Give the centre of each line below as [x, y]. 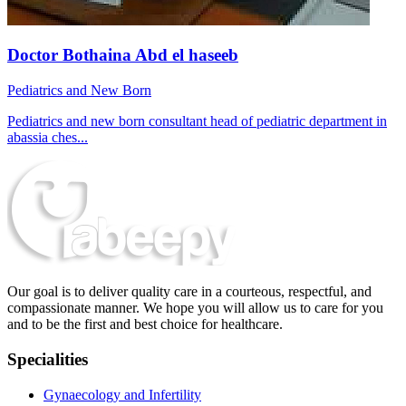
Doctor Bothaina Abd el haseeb [123, 55]
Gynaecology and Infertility [122, 394]
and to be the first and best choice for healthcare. [145, 324]
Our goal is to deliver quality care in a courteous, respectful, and [189, 292]
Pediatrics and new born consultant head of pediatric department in [197, 121]
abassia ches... [48, 138]
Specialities [48, 359]
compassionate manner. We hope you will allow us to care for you [195, 308]
